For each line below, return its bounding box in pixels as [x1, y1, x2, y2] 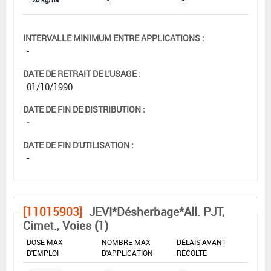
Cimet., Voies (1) [23, 217, 108, 233]
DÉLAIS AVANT [177, 237, 226, 247]
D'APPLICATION [102, 247, 153, 258]
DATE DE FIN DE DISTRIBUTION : [23, 103, 145, 115]
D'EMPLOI [27, 247, 59, 258]
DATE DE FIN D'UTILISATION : [23, 139, 134, 151]
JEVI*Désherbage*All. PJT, [89, 203, 224, 220]
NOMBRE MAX [102, 237, 151, 247]
